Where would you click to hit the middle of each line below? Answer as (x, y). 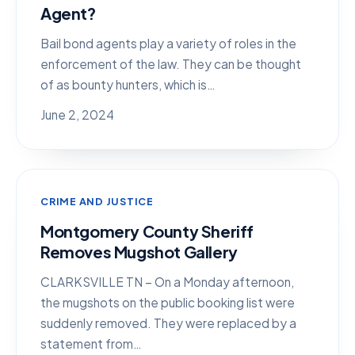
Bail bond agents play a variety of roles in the (168, 43)
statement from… (91, 344)
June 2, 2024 (77, 115)
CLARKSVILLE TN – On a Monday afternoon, (167, 282)
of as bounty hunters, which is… (128, 84)
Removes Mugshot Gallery (139, 252)
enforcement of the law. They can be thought (171, 64)
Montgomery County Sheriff (147, 231)
